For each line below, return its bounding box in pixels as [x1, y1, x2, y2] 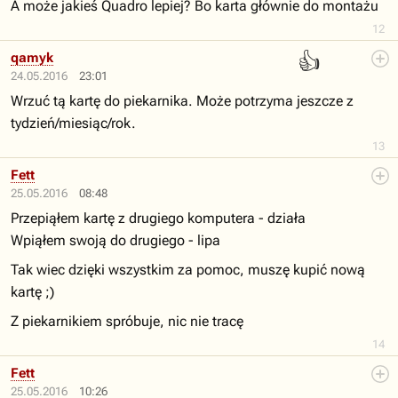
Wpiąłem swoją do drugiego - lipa [11, 232, 220, 249]
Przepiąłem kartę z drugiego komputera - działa [11, 210, 306, 227]
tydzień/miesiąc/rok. [11, 115, 136, 131]
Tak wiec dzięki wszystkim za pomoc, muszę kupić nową [11, 261, 365, 278]
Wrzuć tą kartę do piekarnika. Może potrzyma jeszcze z [11, 92, 354, 109]
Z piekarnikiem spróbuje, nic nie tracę [11, 313, 243, 330]
